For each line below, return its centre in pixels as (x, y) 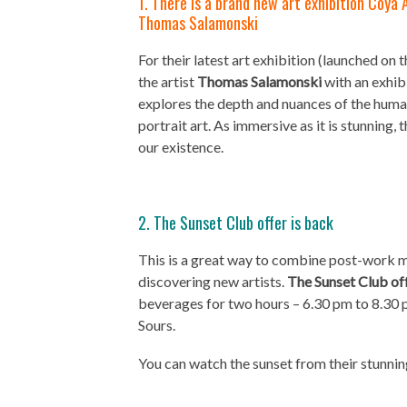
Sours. (157, 325)
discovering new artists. (213, 281)
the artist (168, 81)
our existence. (181, 147)
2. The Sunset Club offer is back (236, 223)
